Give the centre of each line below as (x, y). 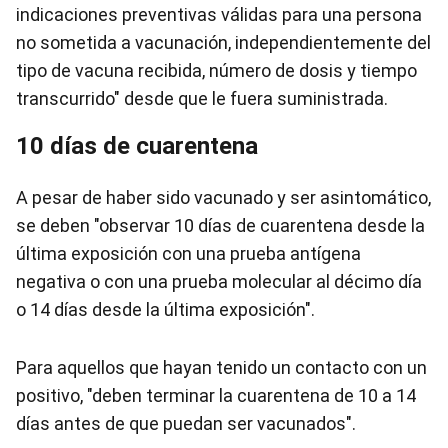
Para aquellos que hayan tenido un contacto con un (221, 367)
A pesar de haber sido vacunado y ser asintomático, (223, 197)
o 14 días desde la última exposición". (165, 309)
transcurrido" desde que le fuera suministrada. (202, 98)
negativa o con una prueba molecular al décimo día (219, 281)
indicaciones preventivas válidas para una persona (219, 14)
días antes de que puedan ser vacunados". (186, 423)
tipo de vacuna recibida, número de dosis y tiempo (216, 70)
